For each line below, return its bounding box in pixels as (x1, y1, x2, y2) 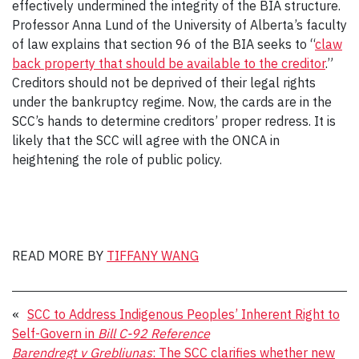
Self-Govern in (12, 325, 98, 341)
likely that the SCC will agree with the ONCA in (12, 131, 280, 148)
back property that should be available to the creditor (12, 54, 325, 71)
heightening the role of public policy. (12, 151, 225, 167)
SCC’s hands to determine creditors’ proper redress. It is (12, 112, 336, 129)
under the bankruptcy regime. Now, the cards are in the (12, 93, 332, 110)
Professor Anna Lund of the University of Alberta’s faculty (12, 16, 347, 33)
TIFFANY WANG (107, 247, 199, 264)
